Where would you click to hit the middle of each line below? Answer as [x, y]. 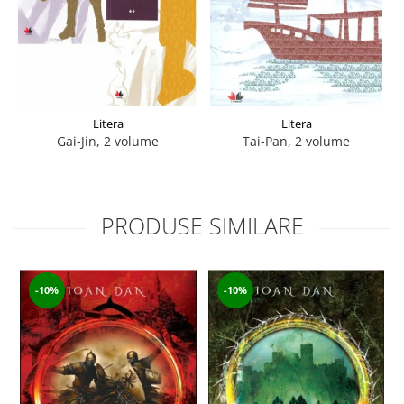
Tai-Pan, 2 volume [296, 141]
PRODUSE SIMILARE [202, 225]
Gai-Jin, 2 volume [108, 141]
